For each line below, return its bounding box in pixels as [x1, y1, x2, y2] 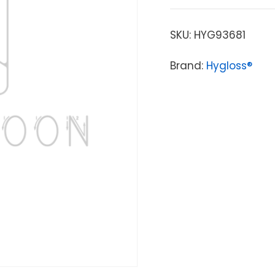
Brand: [169, 58, 206, 73]
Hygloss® [206, 58, 252, 73]
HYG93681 [193, 27, 246, 42]
